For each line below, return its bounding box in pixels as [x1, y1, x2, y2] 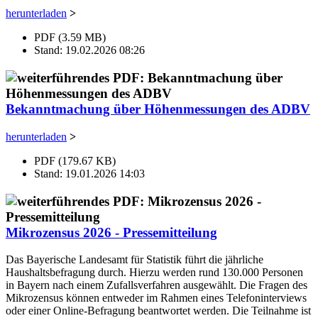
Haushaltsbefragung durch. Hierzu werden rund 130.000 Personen [6, 266, 303, 279]
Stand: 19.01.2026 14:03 [34, 167, 145, 180]
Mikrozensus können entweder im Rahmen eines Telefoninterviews [6, 292, 307, 305]
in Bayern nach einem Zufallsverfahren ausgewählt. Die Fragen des [6, 279, 307, 292]
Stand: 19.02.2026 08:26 [34, 44, 145, 57]
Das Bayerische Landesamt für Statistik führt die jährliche [6, 253, 263, 266]
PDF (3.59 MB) [34, 31, 106, 44]
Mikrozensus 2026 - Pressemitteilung [6, 224, 217, 240]
